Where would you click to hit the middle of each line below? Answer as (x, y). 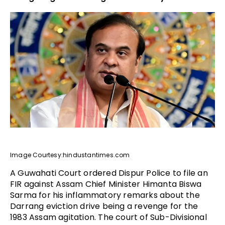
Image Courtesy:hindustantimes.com (70, 155)
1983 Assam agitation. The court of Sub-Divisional (108, 217)
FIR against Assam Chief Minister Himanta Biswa (106, 184)
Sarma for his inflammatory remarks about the (105, 195)
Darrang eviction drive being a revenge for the (104, 206)
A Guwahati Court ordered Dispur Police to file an (109, 173)
